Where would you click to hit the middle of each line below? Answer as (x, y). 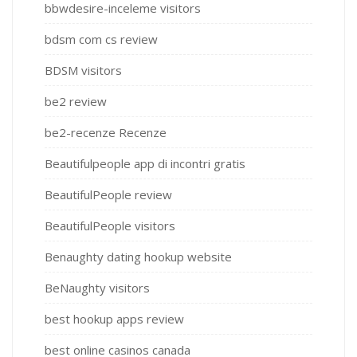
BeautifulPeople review (108, 195)
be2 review (76, 102)
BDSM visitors (83, 71)
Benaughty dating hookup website (138, 257)
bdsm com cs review (101, 39)
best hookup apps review (114, 319)
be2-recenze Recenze (106, 133)
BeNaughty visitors (97, 288)
